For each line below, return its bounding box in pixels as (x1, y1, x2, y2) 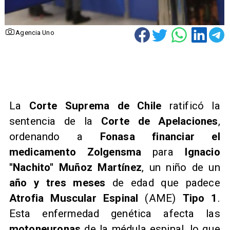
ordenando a (9, 130, 100, 143)
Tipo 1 (182, 191, 218, 204)
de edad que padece (105, 176, 220, 189)
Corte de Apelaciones (101, 114, 218, 127)
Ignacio (184, 145, 220, 158)
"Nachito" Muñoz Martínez (9, 161, 142, 174)
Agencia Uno (15, 29, 54, 37)
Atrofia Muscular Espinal (9, 191, 139, 204)
